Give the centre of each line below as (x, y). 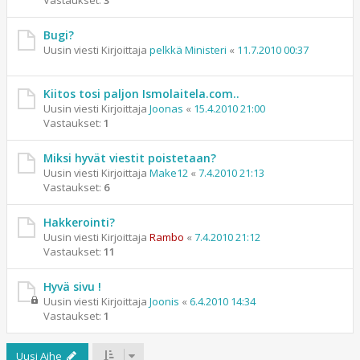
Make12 (169, 173)
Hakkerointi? (79, 222)
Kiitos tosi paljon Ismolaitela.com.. (141, 94)
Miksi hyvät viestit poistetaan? (130, 158)
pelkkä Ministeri (188, 50)
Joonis (164, 301)
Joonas (166, 108)
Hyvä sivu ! (72, 286)
